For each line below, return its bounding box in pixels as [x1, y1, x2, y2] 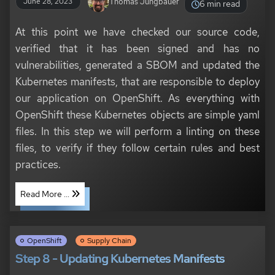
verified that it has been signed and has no [15, 41, 260, 56]
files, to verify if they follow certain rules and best [15, 141, 260, 155]
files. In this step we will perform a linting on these [15, 124, 260, 139]
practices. [15, 157, 61, 172]
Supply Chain [87, 236, 131, 246]
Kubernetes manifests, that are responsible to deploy [15, 74, 260, 89]
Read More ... [20, 188, 71, 200]
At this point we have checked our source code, [15, 25, 260, 39]
